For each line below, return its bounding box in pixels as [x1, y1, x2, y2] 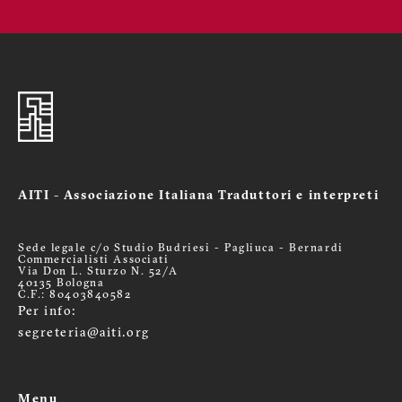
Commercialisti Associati [18, 255, 170, 266]
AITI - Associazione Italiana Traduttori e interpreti [18, 189, 380, 203]
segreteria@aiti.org [18, 327, 150, 340]
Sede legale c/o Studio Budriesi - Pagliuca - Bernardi [18, 243, 344, 254]
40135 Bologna [18, 278, 105, 289]
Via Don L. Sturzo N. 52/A [18, 267, 179, 277]
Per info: [18, 305, 77, 319]
